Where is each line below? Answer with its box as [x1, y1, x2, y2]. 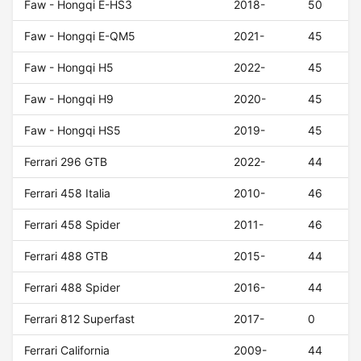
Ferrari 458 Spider [24, 218, 121, 232]
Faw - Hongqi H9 [24, 92, 114, 106]
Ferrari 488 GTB [24, 249, 109, 263]
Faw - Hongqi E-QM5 [24, 29, 136, 44]
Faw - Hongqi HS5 [24, 123, 122, 138]
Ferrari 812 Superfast [24, 312, 135, 326]
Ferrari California [24, 343, 110, 358]
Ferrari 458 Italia [24, 186, 111, 201]
